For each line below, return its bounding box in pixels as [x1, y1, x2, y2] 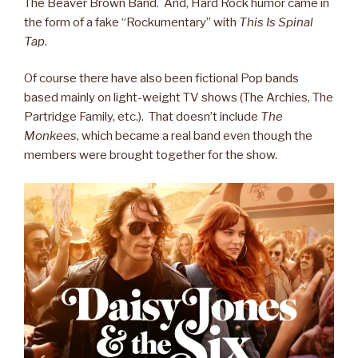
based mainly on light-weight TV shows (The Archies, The [24, 90, 333, 105]
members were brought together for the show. [24, 148, 277, 163]
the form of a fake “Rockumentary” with [24, 14, 239, 30]
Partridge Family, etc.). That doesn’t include [24, 109, 261, 125]
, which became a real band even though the [77, 129, 312, 144]
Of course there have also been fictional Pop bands [24, 71, 299, 86]
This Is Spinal [239, 14, 313, 30]
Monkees [24, 129, 77, 144]
